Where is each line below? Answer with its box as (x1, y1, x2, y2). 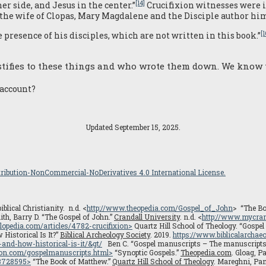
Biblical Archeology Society (60, 230, 150, 239)
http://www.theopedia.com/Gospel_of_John (87, 203, 233, 213)
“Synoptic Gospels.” (113, 248, 180, 257)
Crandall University (114, 212, 180, 221)
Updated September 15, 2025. (85, 122, 180, 132)
